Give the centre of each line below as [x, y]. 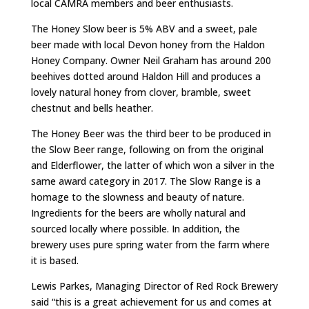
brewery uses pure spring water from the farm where [150, 245]
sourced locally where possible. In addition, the [135, 229]
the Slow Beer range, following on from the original [147, 150]
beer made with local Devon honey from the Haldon [148, 45]
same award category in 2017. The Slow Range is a [146, 181]
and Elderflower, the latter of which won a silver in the [152, 166]
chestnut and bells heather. [92, 108]
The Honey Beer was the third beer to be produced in [151, 134]
